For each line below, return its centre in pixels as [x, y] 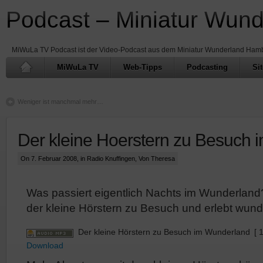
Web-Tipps [143, 67]
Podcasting [207, 67]
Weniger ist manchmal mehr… [60, 102]
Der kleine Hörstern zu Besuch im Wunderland [164, 232]
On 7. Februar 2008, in [54, 159]
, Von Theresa [155, 159]
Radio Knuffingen [111, 159]
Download [45, 245]
